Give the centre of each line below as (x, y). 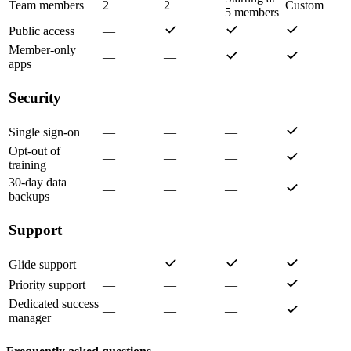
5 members (252, 13)
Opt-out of (34, 151)
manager (30, 318)
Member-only (42, 50)
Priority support (47, 285)
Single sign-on (44, 132)
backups (29, 197)
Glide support (42, 265)
